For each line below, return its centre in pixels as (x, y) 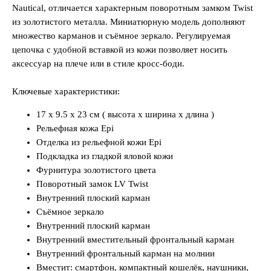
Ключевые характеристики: (66, 91)
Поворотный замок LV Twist (92, 184)
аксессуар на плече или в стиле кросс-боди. (98, 63)
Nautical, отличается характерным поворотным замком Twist (132, 8)
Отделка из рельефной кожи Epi (99, 142)
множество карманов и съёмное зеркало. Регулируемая (121, 35)
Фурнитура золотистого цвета (96, 170)
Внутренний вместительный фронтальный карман (135, 239)
